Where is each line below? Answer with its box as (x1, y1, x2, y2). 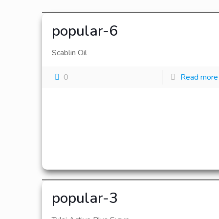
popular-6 (52, 21, 118, 41)
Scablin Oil (52, 47, 88, 58)
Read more (180, 72, 218, 83)
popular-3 (52, 188, 118, 208)
